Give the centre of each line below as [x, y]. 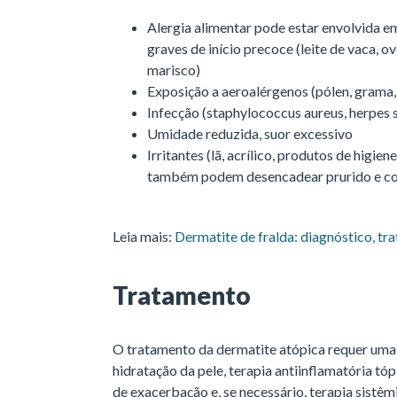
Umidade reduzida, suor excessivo [251, 134]
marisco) [176, 70]
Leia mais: [144, 237]
